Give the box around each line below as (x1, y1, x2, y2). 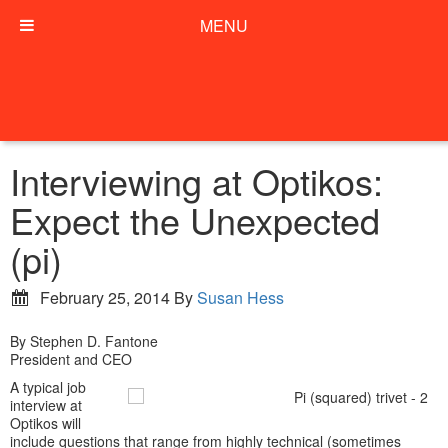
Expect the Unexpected (10, 194, 380, 245)
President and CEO (10, 349, 132, 369)
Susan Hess (197, 286, 284, 309)
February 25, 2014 (40, 286, 170, 309)
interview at (10, 395, 82, 415)
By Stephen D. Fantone (10, 331, 158, 351)
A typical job (10, 377, 86, 397)
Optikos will (10, 413, 81, 433)
